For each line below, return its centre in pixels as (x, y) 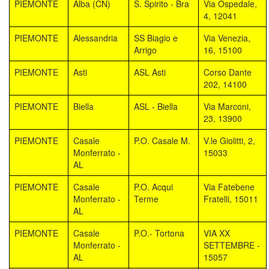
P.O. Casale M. (162, 140)
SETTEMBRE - (232, 245)
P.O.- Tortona (159, 233)
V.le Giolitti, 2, (229, 140)
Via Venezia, (227, 38)
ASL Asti (150, 72)
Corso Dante (228, 72)
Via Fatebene (229, 186)
